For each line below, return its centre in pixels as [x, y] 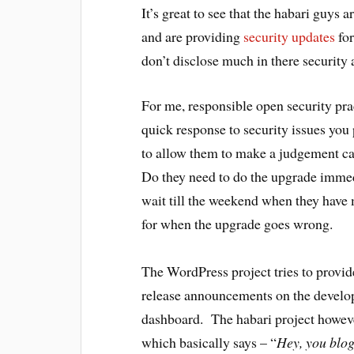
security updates [290, 36]
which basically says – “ [209, 342]
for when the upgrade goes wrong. [237, 223]
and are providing [193, 36]
